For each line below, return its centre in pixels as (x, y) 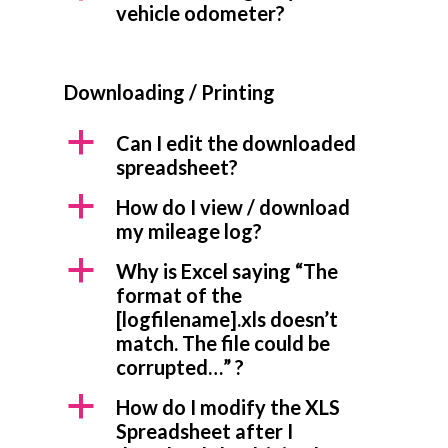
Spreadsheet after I (204, 431)
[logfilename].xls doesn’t (227, 319)
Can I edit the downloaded (236, 143)
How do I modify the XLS (228, 407)
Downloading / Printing (169, 92)
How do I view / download (233, 207)
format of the (179, 295)
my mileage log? (189, 231)
